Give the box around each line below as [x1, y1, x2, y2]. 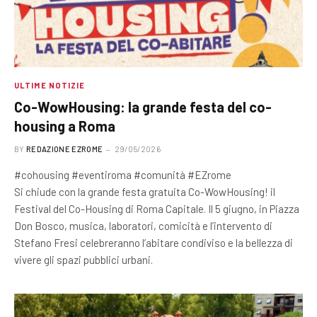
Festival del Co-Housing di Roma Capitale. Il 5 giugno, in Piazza [14, 202, 299, 215]
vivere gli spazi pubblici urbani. [14, 253, 153, 266]
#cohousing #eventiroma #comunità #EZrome [14, 168, 231, 181]
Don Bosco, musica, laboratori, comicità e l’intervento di [14, 219, 272, 232]
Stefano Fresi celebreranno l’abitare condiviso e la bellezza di [14, 236, 293, 249]
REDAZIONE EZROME [26, 144, 103, 154]
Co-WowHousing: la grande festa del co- [14, 98, 272, 115]
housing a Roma [14, 117, 115, 134]
